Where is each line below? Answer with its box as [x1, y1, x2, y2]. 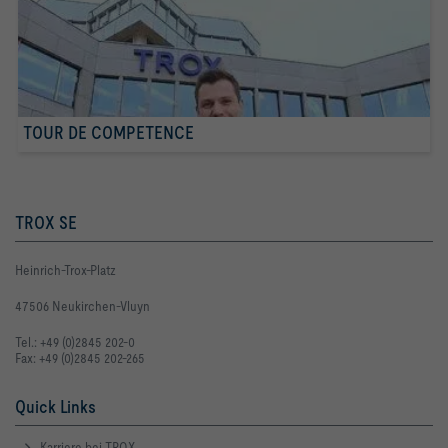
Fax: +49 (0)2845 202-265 [15, 349, 145, 366]
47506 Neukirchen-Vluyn [15, 297, 150, 314]
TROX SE [15, 211, 77, 233]
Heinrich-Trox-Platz [15, 261, 116, 278]
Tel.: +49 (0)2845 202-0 [15, 333, 135, 350]
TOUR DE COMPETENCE [23, 121, 194, 143]
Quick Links [15, 395, 96, 417]
